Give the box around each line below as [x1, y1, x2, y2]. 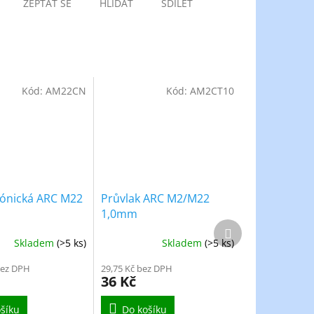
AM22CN [46, 83, 87, 97]
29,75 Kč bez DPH [101, 262, 173, 275]
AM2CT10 [190, 83, 234, 97]
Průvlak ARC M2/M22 [101, 191, 210, 207]
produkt [231, 232, 268, 246]
